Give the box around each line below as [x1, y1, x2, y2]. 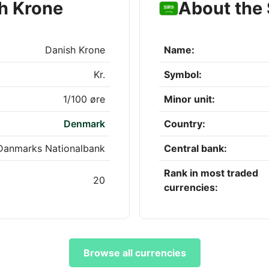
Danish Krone [45, 44, 105, 56]
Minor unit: [164, 93, 215, 106]
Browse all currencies [83, 247, 186, 259]
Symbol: [164, 68, 202, 81]
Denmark [64, 118, 105, 130]
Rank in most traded [164, 167, 258, 180]
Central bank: [164, 142, 227, 155]
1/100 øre [63, 93, 105, 106]
